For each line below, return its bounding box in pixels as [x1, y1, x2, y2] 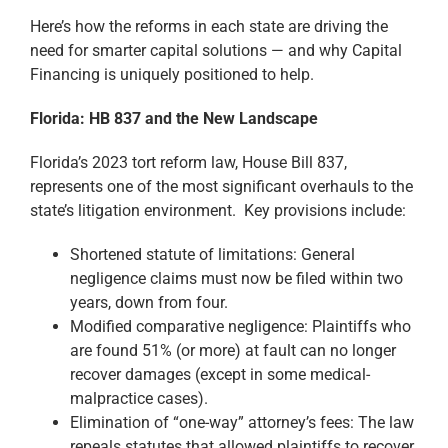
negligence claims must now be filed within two [70, 268, 403, 288]
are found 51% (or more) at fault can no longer [70, 340, 396, 360]
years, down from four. [70, 292, 228, 312]
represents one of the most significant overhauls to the [30, 176, 413, 196]
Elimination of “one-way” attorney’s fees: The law [70, 412, 414, 432]
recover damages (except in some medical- [70, 364, 370, 384]
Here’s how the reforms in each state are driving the [30, 16, 388, 36]
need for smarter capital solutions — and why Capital [30, 40, 402, 60]
